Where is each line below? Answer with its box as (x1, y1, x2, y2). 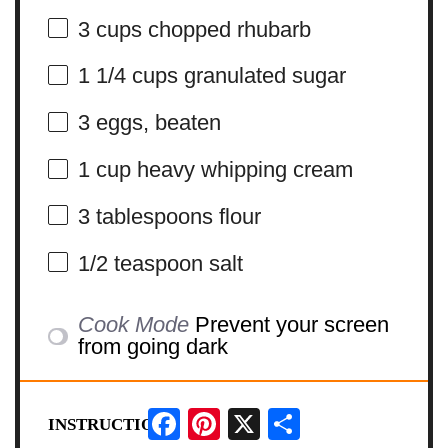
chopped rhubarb (141, 16, 311, 42)
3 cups (77, 16, 142, 42)
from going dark (78, 334, 229, 360)
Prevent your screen (195, 312, 390, 338)
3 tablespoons (77, 204, 213, 230)
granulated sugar (177, 63, 346, 89)
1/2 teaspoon (77, 251, 203, 277)
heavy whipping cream (130, 157, 353, 183)
